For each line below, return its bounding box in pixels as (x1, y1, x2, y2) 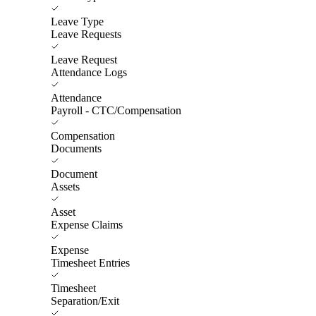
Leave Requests (51, 28, 121, 40)
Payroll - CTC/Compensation (51, 104, 181, 116)
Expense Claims (51, 218, 123, 231)
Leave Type (51, 15, 104, 28)
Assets (51, 180, 80, 193)
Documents (51, 142, 102, 154)
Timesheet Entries (51, 256, 130, 269)
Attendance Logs (51, 66, 127, 78)
